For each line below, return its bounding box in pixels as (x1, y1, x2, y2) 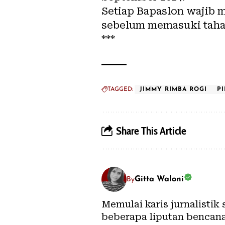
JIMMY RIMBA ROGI (140, 86, 207, 93)
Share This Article (116, 124, 186, 138)
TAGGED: (107, 86, 133, 93)
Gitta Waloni (135, 175, 184, 184)
